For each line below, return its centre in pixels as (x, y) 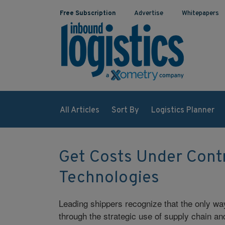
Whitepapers (201, 14)
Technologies (109, 178)
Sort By (125, 110)
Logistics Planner (183, 110)
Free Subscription (88, 14)
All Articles (79, 110)
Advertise (149, 14)
